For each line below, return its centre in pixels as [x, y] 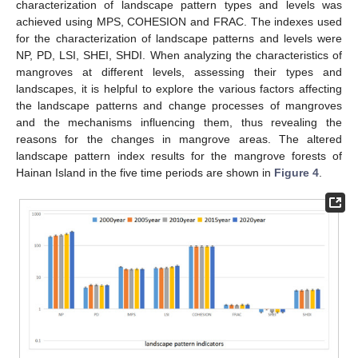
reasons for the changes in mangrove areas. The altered [179, 139]
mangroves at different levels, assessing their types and [179, 72]
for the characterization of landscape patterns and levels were [179, 38]
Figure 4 [296, 172]
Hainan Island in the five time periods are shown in [145, 172]
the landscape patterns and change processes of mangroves [179, 105]
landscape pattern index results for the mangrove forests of [179, 155]
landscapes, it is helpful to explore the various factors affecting [179, 88]
